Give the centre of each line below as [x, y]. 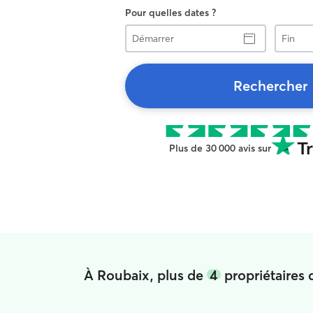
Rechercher [270, 86]
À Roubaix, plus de [145, 275]
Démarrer [145, 30]
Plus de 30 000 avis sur [220, 148]
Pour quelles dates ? [170, 13]
